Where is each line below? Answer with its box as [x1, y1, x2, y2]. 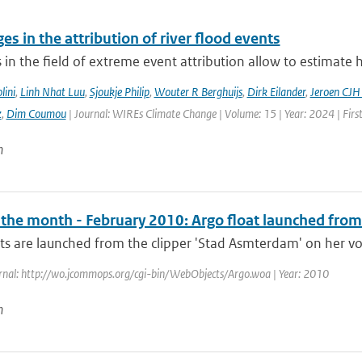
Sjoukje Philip [89, 84, 149, 99]
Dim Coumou [6, 106, 66, 121]
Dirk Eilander [246, 84, 305, 99]
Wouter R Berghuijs [154, 84, 242, 99]
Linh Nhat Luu [19, 84, 85, 99]
